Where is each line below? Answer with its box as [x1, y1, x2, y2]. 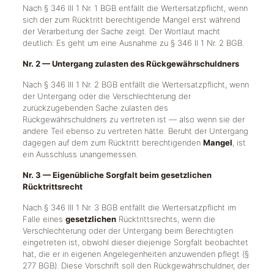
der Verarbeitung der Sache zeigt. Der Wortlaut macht [22, 26, 220, 36]
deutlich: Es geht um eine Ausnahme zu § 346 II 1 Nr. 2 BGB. [22, 38, 244, 48]
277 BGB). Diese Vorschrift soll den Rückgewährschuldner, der [22, 261, 250, 270]
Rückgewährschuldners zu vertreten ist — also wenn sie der [22, 114, 245, 124]
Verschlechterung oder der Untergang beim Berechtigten [22, 226, 233, 235]
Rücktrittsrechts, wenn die [116, 214, 215, 224]
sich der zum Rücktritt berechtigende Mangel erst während [22, 15, 240, 24]
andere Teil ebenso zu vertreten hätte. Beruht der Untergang [22, 126, 248, 136]
